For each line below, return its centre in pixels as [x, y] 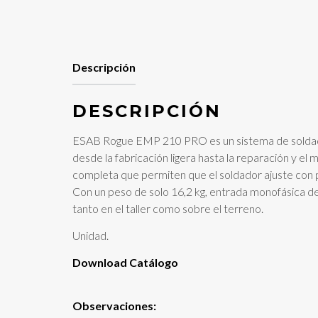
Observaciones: [114, 306]
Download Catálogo [125, 262]
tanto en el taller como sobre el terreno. [168, 209]
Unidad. [91, 235]
